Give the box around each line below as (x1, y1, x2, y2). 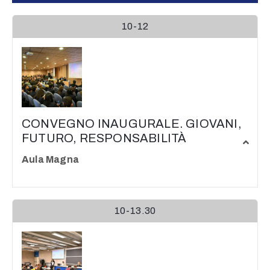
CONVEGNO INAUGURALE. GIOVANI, (22, 117, 242, 130)
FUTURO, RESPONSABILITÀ (22, 131, 187, 145)
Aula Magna (22, 154, 79, 165)
